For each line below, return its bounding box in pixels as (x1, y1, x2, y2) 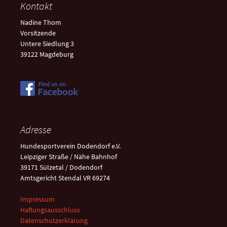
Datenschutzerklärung (20, 216, 88, 225)
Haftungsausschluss (20, 205, 80, 214)
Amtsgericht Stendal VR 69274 (20, 173, 110, 182)
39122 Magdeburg (20, 50, 73, 59)
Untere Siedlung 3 (20, 39, 74, 48)
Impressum (20, 195, 55, 204)
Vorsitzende (20, 28, 56, 37)
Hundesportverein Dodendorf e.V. (20, 141, 121, 150)
